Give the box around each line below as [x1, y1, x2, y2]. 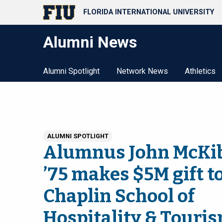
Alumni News [43, 33, 137, 52]
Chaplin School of [43, 185, 195, 208]
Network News [116, 66, 168, 76]
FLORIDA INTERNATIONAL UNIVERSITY [83, 8, 214, 17]
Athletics [185, 66, 216, 76]
